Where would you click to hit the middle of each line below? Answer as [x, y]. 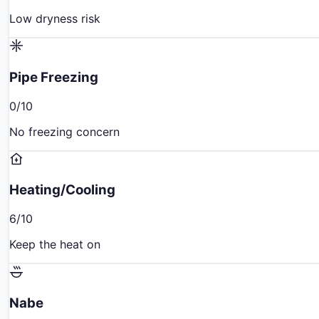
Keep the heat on [55, 245]
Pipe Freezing [54, 77]
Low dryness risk [55, 19]
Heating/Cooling [62, 190]
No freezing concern [64, 131]
